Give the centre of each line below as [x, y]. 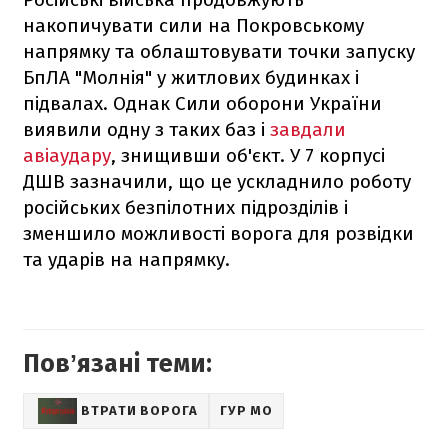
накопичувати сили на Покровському [193, 25]
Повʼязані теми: [117, 363]
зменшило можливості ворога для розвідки [218, 233]
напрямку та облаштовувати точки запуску [219, 51]
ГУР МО [246, 411]
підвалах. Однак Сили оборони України [202, 103]
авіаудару [67, 155]
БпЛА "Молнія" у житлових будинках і [191, 77]
